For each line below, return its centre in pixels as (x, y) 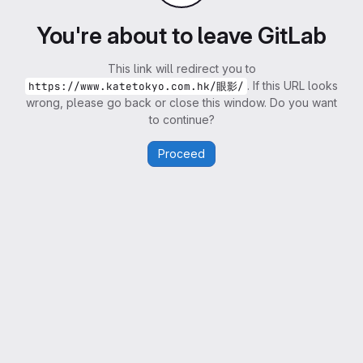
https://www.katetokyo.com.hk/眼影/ (136, 86)
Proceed (181, 154)
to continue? (181, 120)
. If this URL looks (293, 85)
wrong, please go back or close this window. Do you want (181, 102)
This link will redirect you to (181, 68)
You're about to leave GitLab (181, 36)
